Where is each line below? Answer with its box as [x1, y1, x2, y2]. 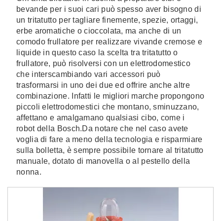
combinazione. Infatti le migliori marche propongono [16, 92, 205, 100]
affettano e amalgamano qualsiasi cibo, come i [16, 113, 185, 122]
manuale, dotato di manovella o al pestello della [16, 157, 190, 165]
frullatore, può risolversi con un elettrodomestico [16, 59, 190, 68]
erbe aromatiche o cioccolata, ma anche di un [16, 27, 182, 35]
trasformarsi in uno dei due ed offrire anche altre [16, 81, 190, 89]
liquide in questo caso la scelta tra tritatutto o [16, 48, 178, 57]
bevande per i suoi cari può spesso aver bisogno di [16, 5, 201, 13]
